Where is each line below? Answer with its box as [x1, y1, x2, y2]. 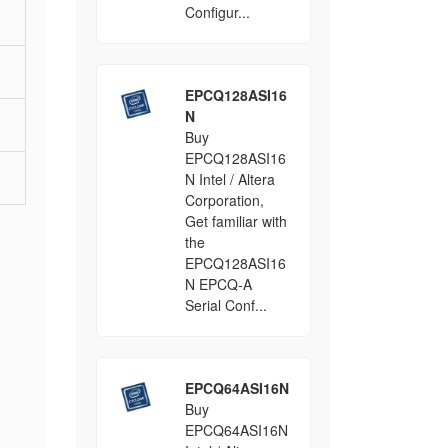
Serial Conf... [184, 295, 267, 315]
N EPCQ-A [184, 274, 252, 294]
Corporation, [184, 190, 264, 210]
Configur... [184, 2, 250, 22]
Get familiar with [184, 211, 287, 231]
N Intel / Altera [184, 169, 275, 189]
